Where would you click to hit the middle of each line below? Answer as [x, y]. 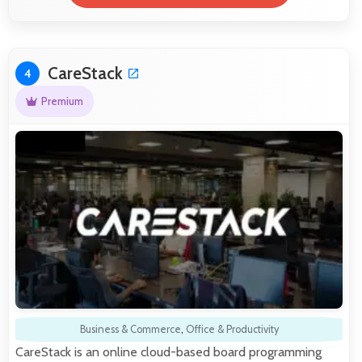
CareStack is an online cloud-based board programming [168, 352]
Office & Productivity [232, 330]
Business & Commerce [130, 330]
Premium [62, 101]
